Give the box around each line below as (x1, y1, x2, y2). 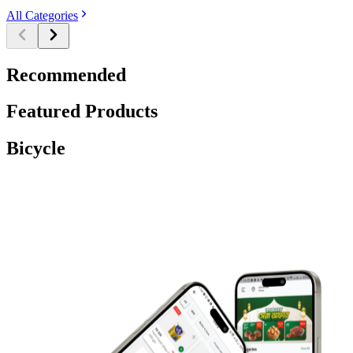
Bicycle (6, 138, 65, 159)
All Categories (6, 8, 78, 22)
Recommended (6, 64, 126, 85)
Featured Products (6, 101, 158, 122)
